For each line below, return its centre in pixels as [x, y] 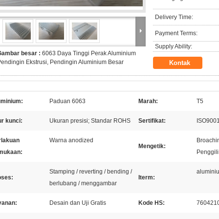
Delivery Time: [174, 17]
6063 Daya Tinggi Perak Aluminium [89, 53]
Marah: [148, 101]
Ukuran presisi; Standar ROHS [90, 121]
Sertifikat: [152, 121]
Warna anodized [71, 140]
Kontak [180, 63]
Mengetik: [152, 146]
